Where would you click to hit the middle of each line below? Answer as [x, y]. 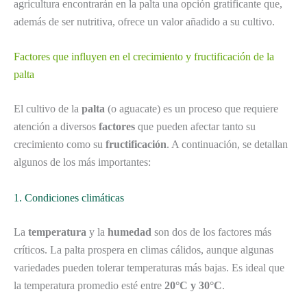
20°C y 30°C [193, 285]
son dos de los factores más [211, 232]
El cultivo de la [48, 109]
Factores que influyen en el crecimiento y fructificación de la [144, 57]
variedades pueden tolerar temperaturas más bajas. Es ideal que [149, 267]
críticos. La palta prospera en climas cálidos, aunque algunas [144, 249]
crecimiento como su [60, 145]
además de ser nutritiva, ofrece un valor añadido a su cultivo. [144, 21]
